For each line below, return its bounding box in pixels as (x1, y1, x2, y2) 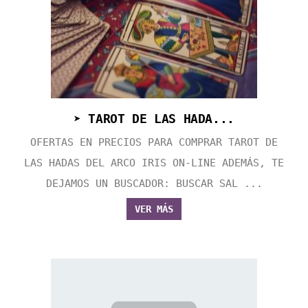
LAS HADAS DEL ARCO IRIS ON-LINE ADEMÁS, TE (24, 157, 284, 170)
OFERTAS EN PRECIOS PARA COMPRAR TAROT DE (30, 136, 278, 149)
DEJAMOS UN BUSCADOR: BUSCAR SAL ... (45, 177, 263, 190)
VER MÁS (135, 203, 173, 215)
